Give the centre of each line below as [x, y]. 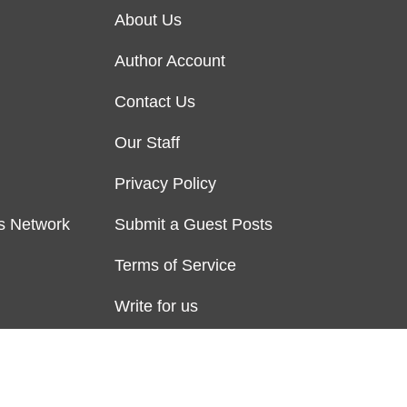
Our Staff [147, 143]
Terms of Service [175, 266]
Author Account [170, 61]
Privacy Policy [165, 184]
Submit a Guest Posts [194, 225]
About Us [148, 20]
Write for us [156, 307]
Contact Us [155, 102]
